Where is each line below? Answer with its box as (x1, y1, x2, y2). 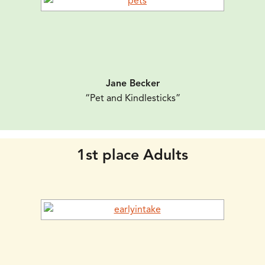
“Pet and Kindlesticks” (85, 92, 180, 105)
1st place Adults (77, 145, 188, 164)
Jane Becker (105, 77, 160, 90)
